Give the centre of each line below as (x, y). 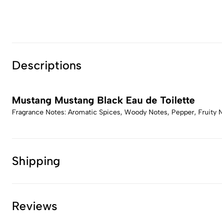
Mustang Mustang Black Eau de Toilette (103, 100)
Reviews (35, 206)
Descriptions (47, 65)
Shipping (36, 161)
